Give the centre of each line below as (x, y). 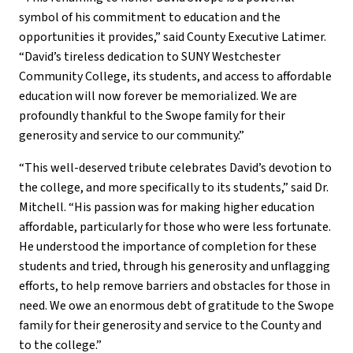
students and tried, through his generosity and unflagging (175, 267)
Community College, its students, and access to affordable (175, 77)
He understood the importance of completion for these (168, 247)
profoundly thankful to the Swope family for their (152, 116)
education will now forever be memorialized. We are (158, 97)
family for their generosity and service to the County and (170, 326)
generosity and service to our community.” (132, 136)
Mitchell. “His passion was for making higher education (167, 208)
